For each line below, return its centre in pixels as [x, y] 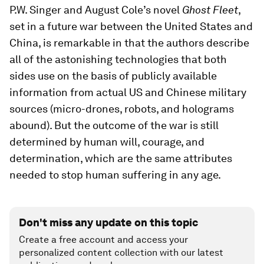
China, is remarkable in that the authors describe [129, 43]
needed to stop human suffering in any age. [115, 175]
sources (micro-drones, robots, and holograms [122, 109]
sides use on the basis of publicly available [113, 76]
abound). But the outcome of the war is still [114, 125]
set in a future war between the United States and [131, 26]
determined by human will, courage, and [107, 142]
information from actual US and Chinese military [128, 92]
